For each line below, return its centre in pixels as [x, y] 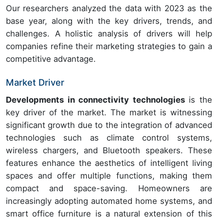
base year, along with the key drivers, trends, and [109, 21]
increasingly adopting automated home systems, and [109, 201]
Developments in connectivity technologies [95, 100]
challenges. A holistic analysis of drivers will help [109, 34]
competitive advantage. [51, 59]
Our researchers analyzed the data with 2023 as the [109, 9]
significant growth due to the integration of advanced [109, 125]
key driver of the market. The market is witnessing [109, 113]
